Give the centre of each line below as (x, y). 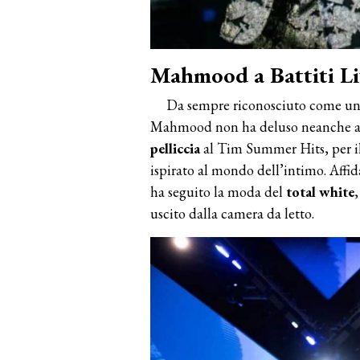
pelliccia (177, 148)
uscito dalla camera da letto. (232, 213)
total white (320, 191)
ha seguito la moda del (218, 191)
